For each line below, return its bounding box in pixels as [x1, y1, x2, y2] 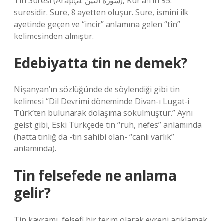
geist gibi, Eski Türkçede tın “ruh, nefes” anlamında [14, 119, 202, 130]
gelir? [14, 184, 51, 202]
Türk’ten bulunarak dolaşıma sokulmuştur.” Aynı [14, 108, 193, 118]
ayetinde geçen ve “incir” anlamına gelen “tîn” [14, 19, 180, 30]
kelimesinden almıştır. [14, 31, 94, 41]
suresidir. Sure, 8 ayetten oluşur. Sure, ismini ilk [14, 7, 188, 18]
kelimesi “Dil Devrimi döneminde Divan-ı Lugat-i [14, 96, 189, 107]
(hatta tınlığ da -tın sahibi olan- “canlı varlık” [14, 131, 174, 142]
